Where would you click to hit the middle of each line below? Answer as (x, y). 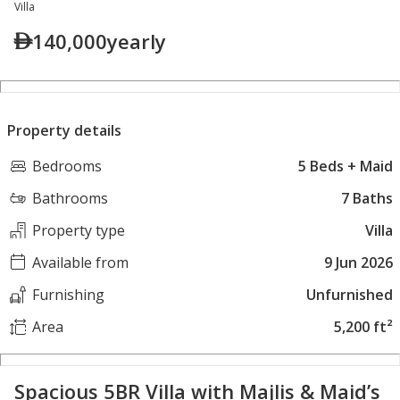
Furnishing (68, 295)
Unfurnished (350, 295)
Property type (79, 231)
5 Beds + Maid (346, 167)
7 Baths (367, 199)
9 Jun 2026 (358, 263)
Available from (80, 263)
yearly (137, 42)
